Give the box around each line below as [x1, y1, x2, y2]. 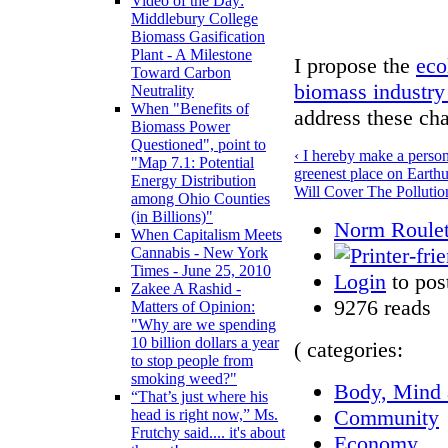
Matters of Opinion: [131, 298, 255, 316]
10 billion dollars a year [131, 334, 279, 352]
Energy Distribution [131, 172, 256, 190]
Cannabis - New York [131, 244, 268, 262]
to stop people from [131, 352, 253, 370]
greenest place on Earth [294, 164, 441, 182]
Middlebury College [131, 10, 258, 28]
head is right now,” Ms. [131, 406, 278, 424]
